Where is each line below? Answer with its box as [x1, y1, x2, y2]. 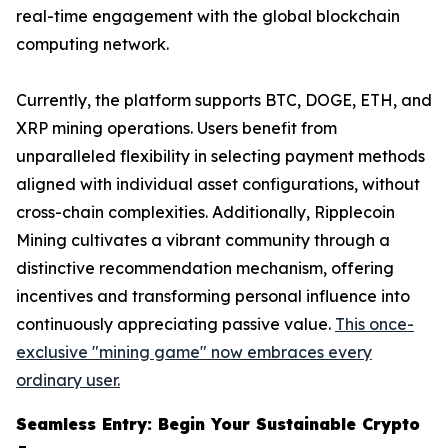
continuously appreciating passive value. [16, 313, 335, 334]
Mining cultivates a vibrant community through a [16, 229, 390, 250]
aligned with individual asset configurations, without [16, 173, 420, 194]
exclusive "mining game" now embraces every [16, 341, 372, 362]
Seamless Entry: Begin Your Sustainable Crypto [16, 413, 420, 434]
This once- [335, 313, 414, 334]
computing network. [16, 33, 169, 54]
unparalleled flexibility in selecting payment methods [16, 145, 425, 166]
